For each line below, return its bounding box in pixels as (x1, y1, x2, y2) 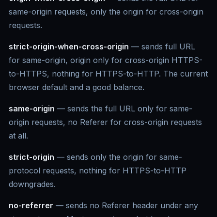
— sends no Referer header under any (53, 201, 198, 211)
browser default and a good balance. (9, 82, 144, 93)
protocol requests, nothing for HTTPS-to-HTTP (9, 166, 186, 176)
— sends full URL (129, 42, 195, 52)
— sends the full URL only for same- (55, 104, 192, 114)
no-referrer (9, 201, 53, 211)
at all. (9, 131, 28, 141)
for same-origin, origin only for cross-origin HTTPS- (9, 55, 202, 65)
